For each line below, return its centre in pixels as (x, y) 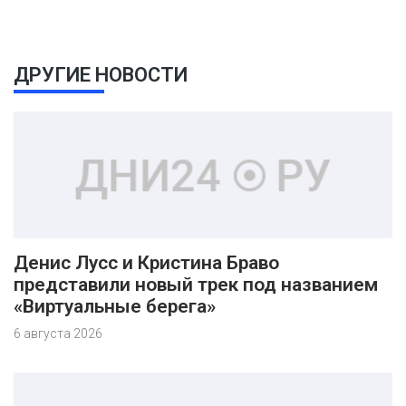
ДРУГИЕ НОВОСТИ (101, 75)
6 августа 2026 (58, 333)
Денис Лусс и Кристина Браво (146, 263)
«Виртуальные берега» (115, 306)
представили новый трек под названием (196, 285)
